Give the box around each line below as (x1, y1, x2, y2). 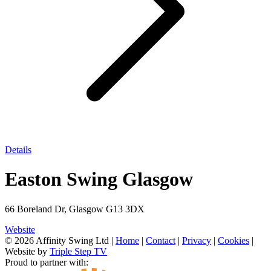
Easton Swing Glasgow (5, 168, 193, 191)
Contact (146, 235, 175, 246)
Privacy (182, 235, 211, 246)
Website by (5, 246, 50, 256)
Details (5, 145, 31, 155)
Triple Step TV (50, 246, 107, 256)
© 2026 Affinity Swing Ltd (5, 235, 111, 246)
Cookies (218, 235, 249, 246)
